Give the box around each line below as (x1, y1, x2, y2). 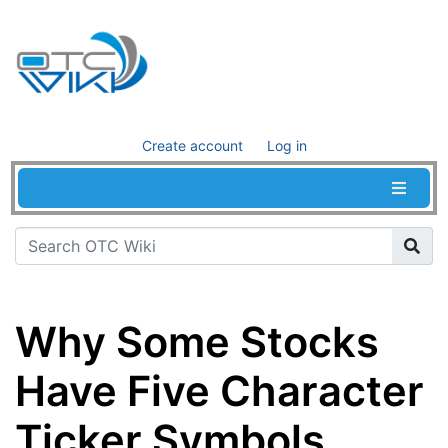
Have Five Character (15, 366, 424, 417)
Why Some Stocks (15, 317, 379, 368)
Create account (141, 137, 243, 154)
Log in (266, 137, 307, 154)
